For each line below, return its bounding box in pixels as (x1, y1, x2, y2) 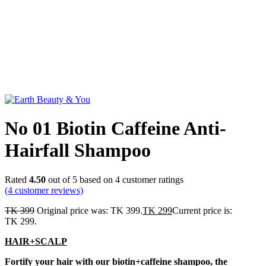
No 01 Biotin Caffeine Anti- (5, 118, 226, 140)
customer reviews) (12, 185, 83, 195)
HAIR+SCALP (5, 236, 67, 246)
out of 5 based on (46, 174, 115, 185)
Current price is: (172, 205, 232, 216)
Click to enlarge (5, 83, 64, 94)
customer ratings (120, 174, 183, 185)
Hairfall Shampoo (5, 140, 151, 161)
